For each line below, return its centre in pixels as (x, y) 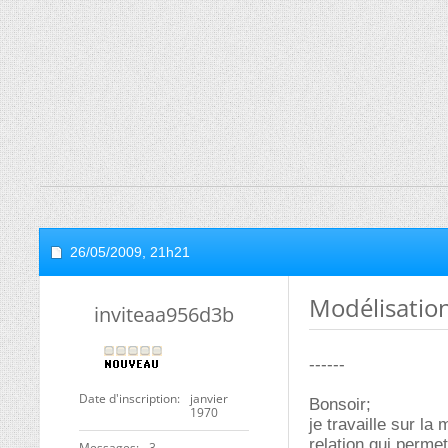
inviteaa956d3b (164, 314)
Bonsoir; (340, 404)
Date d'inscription (128, 398)
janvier (209, 398)
